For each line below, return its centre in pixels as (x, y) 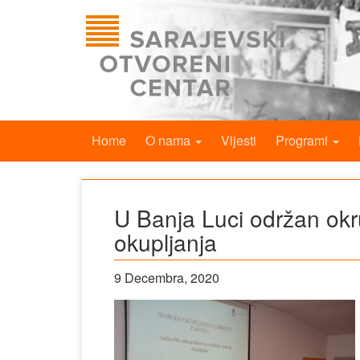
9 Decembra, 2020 (167, 278)
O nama (170, 140)
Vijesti (239, 140)
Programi (303, 140)
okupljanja (166, 242)
